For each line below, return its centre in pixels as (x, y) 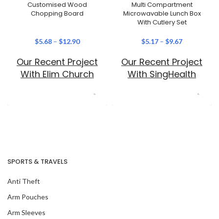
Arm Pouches (28, 197)
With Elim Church (57, 74)
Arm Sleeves (26, 212)
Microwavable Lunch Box (162, 13)
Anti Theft (24, 181)
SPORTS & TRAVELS (37, 161)
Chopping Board (57, 13)
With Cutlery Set (162, 22)
